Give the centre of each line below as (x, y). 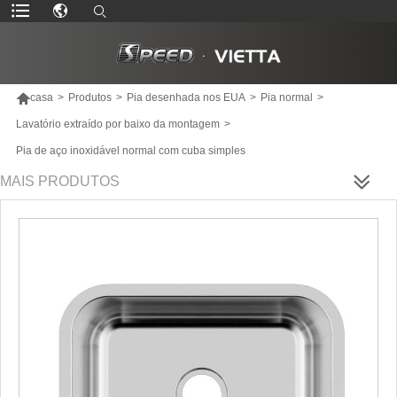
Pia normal (286, 97)
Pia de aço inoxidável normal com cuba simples (130, 150)
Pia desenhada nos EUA (186, 97)
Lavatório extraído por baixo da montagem (117, 124)
